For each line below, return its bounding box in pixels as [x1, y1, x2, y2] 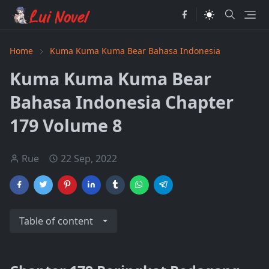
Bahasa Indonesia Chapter [10, 90, 234, 113]
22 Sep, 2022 [61, 152, 117, 165]
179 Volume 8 [10, 113, 122, 137]
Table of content [19, 214, 93, 228]
